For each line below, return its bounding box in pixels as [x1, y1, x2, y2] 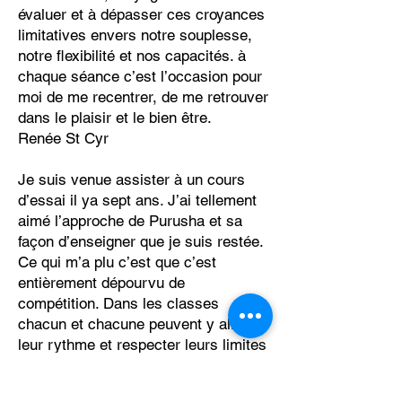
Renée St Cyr [18, 129, 109, 147]
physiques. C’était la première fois [18, 356, 244, 374]
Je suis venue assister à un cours [18, 170, 245, 188]
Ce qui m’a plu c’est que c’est [18, 253, 216, 271]
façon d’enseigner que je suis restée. [18, 232, 263, 250]
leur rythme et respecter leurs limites [18, 336, 267, 354]
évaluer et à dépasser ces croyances [18, 5, 265, 23]
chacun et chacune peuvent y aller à [18, 315, 265, 333]
